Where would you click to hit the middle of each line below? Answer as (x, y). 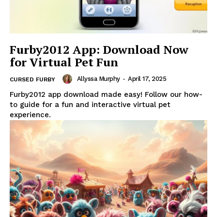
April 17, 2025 (147, 79)
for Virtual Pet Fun (64, 62)
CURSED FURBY (32, 79)
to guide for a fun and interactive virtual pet (90, 104)
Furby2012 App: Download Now (99, 49)
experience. (30, 115)
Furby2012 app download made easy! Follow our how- (106, 94)
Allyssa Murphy (98, 79)
